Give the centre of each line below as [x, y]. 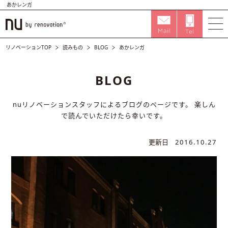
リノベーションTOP [29, 47]
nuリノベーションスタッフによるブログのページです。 [102, 104]
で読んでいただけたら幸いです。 [114, 116]
